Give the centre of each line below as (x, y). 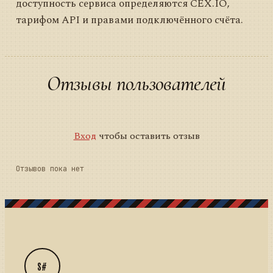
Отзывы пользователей (136, 84)
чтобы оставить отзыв (148, 136)
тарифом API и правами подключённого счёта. (129, 20)
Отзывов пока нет (50, 169)
